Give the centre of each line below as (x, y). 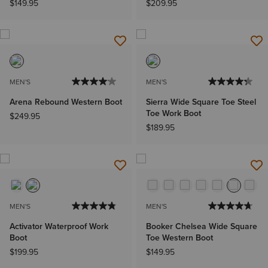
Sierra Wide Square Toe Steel (201, 102)
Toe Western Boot (179, 238)
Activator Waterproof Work (59, 227)
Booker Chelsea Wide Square (202, 227)
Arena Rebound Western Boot (66, 102)
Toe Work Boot (173, 114)
